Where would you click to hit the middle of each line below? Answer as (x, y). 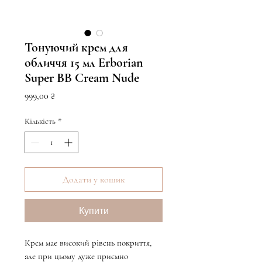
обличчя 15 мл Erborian (84, 63)
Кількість (40, 122)
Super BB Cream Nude (82, 78)
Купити (94, 211)
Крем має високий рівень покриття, (88, 243)
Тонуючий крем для (76, 48)
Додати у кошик (94, 180)
